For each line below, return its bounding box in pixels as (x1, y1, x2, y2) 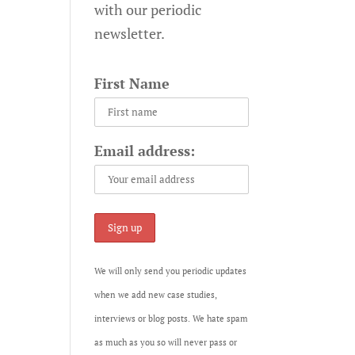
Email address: (94, 141, 196, 160)
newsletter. (94, 24, 166, 43)
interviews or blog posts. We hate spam (94, 313, 249, 324)
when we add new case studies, (94, 289, 218, 300)
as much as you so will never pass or (94, 337, 238, 348)
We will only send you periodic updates (94, 265, 247, 277)
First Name (94, 74, 170, 93)
